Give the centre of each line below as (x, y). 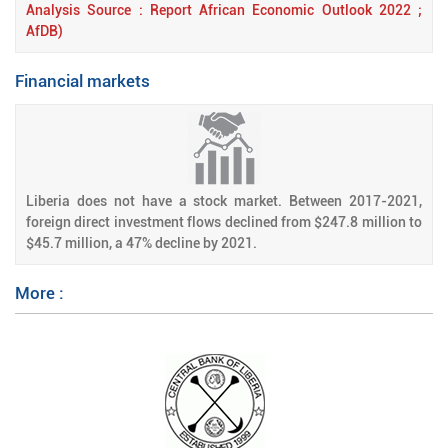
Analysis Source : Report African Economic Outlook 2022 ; (224, 10)
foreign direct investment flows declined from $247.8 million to (224, 222)
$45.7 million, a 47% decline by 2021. (141, 243)
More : (39, 293)
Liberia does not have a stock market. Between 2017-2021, (224, 201)
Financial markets (82, 81)
